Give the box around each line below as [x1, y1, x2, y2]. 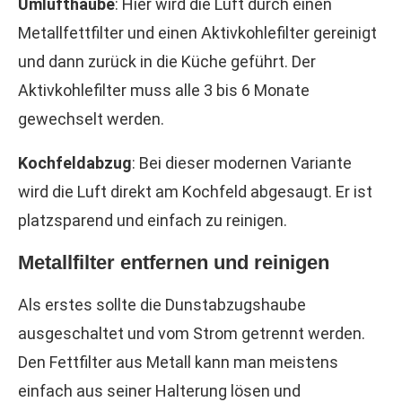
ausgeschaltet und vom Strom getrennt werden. [18, 324, 365, 343]
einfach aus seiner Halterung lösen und [18, 381, 301, 400]
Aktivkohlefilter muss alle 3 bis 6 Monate [18, 81, 310, 100]
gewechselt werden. [18, 109, 164, 128]
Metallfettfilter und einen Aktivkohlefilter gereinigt [18, 23, 377, 42]
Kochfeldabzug [18, 153, 132, 172]
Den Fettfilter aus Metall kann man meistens [18, 353, 338, 371]
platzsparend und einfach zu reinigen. [18, 211, 287, 230]
